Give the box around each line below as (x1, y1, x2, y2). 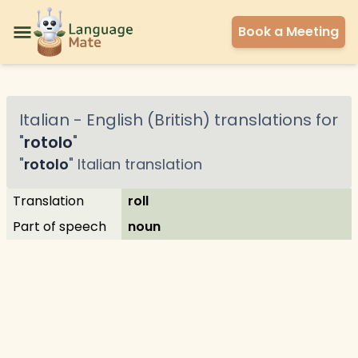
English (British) (86, 109, 210, 131)
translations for (210, 109, 338, 131)
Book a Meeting (238, 22, 339, 41)
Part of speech (13, 217, 106, 236)
